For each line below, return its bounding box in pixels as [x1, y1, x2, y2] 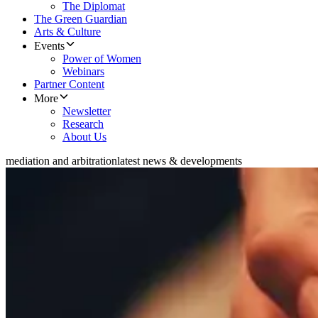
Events [34, 40, 65, 53]
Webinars [62, 65, 104, 78]
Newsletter [62, 105, 111, 118]
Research [62, 118, 104, 131]
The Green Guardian [34, 13, 127, 26]
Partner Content [34, 78, 104, 91]
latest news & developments [117, 155, 242, 168]
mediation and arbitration [6, 155, 117, 168]
